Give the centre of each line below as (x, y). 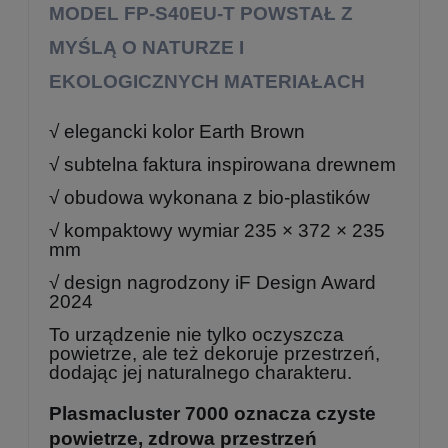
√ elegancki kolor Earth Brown (177, 131)
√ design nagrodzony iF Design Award (212, 282)
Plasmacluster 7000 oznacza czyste (212, 414)
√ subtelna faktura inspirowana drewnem (222, 164)
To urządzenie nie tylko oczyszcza (196, 334)
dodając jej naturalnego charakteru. (200, 372)
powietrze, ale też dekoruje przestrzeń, (214, 353)
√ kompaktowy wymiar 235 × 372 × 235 (217, 230)
